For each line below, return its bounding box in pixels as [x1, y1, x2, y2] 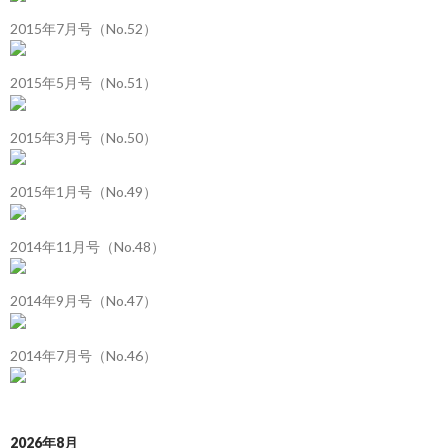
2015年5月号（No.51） [10, 74, 157, 92]
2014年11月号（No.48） [10, 237, 165, 255]
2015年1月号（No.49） [10, 183, 157, 201]
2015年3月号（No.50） [10, 128, 157, 146]
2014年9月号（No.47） [10, 292, 157, 310]
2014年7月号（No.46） [10, 346, 157, 364]
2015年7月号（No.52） [10, 19, 157, 37]
